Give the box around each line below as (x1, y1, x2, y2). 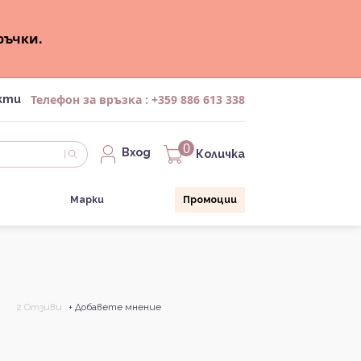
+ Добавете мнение (68, 301, 161, 313)
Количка (196, 147, 245, 161)
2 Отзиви (15, 301, 62, 313)
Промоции (182, 194, 237, 206)
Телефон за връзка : (31, 92, 151, 107)
